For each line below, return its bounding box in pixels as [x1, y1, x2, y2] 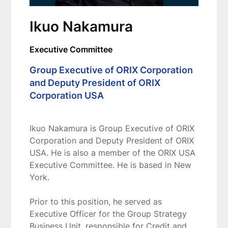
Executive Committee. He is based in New [29, 159, 191, 170]
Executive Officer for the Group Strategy [29, 208, 187, 219]
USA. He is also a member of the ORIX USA [29, 147, 195, 158]
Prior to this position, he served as [29, 196, 162, 207]
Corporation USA [29, 90, 104, 101]
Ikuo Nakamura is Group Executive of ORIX [29, 123, 194, 133]
